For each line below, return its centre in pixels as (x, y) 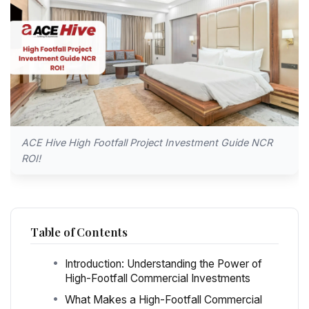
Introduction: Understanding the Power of (163, 264)
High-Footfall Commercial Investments (158, 279)
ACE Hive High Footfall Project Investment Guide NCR (147, 143)
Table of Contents (79, 232)
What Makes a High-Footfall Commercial (163, 300)
